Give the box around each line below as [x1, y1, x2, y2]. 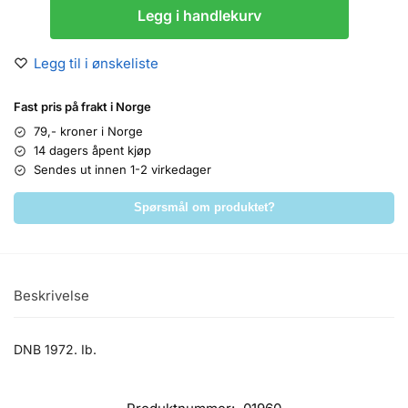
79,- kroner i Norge [34, 124, 143, 139]
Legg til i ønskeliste [34, 55, 158, 73]
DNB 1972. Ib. [14, 341, 97, 357]
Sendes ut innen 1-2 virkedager [34, 162, 211, 178]
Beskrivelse [14, 287, 89, 305]
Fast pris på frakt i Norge [14, 99, 151, 115]
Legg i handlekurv [138, 6, 261, 25]
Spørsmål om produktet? [133, 201, 275, 215]
